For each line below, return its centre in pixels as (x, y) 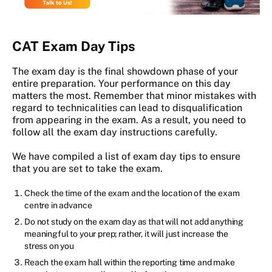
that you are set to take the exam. (89, 168)
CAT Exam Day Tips (74, 46)
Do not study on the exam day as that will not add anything (134, 222)
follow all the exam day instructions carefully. (116, 132)
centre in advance (59, 205)
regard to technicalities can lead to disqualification (127, 108)
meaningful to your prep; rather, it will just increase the (127, 234)
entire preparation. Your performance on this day (121, 83)
